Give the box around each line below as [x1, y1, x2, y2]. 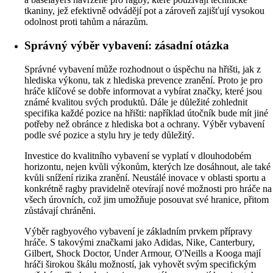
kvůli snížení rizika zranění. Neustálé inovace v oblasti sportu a [24, 172, 266, 183]
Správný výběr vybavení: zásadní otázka [24, 39, 229, 52]
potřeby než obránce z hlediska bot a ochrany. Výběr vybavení [24, 118, 264, 129]
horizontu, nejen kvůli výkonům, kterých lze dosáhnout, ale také [24, 161, 271, 172]
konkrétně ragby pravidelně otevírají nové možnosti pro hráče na [24, 183, 272, 194]
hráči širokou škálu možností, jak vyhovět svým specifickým [24, 258, 256, 269]
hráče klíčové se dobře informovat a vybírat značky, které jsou [24, 85, 262, 96]
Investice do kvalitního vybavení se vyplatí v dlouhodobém [24, 150, 251, 161]
